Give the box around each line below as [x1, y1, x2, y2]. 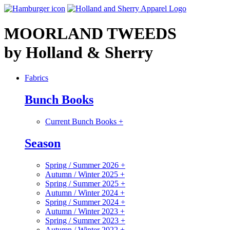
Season [25, 136, 61, 150]
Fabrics [25, 73, 48, 82]
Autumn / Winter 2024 [45, 188, 120, 197]
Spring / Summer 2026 [45, 160, 121, 169]
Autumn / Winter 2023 [45, 206, 120, 216]
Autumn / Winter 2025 [45, 169, 120, 179]
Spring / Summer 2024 [45, 197, 121, 206]
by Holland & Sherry [4, 43, 153, 62]
